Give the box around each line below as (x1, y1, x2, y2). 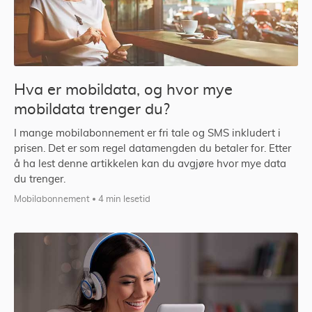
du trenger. (14, 174, 65, 185)
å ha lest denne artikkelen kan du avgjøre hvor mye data (14, 159, 286, 170)
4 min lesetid (98, 195, 150, 205)
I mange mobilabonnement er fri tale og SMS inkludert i (14, 128, 281, 139)
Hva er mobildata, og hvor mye (14, 82, 233, 98)
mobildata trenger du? (14, 102, 170, 118)
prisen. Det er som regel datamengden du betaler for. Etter (14, 143, 291, 155)
